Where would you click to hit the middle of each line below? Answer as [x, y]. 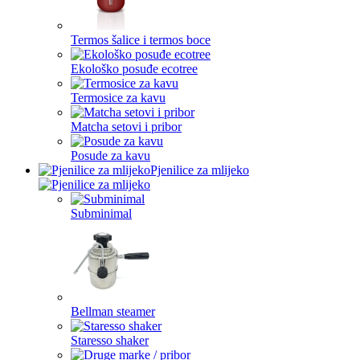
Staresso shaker [110, 340]
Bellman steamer [113, 311]
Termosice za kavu [118, 98]
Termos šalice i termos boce [141, 40]
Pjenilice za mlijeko [200, 170]
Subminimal [101, 213]
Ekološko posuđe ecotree [134, 69]
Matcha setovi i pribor [126, 127]
